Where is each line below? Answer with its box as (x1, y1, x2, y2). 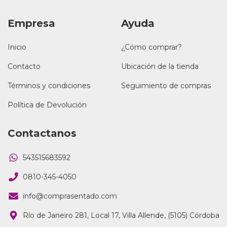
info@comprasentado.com (23, 191, 117, 201)
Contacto (8, 62, 41, 71)
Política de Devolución (8, 100, 87, 110)
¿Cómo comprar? (121, 43, 182, 52)
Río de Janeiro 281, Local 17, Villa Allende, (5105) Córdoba (23, 210, 219, 220)
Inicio (8, 43, 26, 52)
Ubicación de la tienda (121, 62, 199, 71)
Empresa (8, 17, 55, 29)
